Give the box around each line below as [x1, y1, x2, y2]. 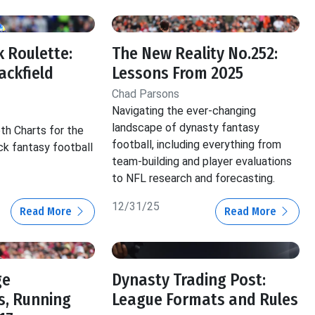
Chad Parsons [112, 87, 180, 101]
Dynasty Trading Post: [112, 270, 266, 290]
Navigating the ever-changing [112, 104, 257, 118]
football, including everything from [112, 138, 282, 152]
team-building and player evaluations [112, 155, 292, 169]
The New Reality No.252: [112, 44, 278, 64]
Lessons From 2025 [112, 63, 244, 84]
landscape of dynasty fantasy [112, 121, 260, 135]
